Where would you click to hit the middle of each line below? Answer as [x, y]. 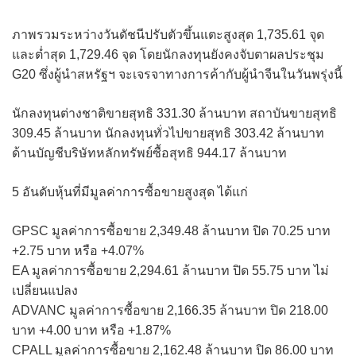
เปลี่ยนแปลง [45, 290]
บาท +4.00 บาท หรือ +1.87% [91, 330]
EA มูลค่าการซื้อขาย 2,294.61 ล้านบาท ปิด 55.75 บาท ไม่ [170, 270]
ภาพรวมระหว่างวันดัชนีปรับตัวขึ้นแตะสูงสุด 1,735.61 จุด [168, 34]
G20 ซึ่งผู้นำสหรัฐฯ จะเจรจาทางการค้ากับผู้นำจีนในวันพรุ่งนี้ [177, 74]
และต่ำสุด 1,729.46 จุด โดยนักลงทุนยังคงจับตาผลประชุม [168, 54]
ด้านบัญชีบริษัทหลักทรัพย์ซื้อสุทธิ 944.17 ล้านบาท [149, 153]
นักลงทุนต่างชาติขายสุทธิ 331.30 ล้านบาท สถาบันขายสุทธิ [174, 113]
